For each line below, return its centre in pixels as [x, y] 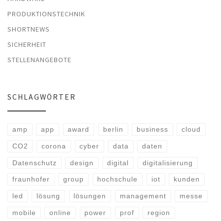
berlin [113, 129]
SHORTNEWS [29, 29]
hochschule [118, 179]
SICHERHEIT [27, 45]
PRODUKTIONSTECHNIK [46, 14]
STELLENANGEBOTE [39, 60]
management [143, 196]
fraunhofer [31, 179]
